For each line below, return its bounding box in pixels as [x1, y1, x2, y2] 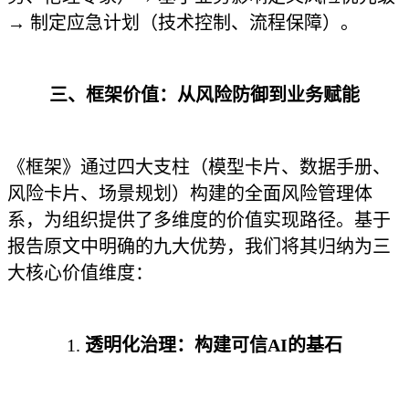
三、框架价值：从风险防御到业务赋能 [49, 85, 360, 105]
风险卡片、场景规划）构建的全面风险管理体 [7, 184, 372, 204]
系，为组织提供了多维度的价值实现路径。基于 [7, 210, 391, 230]
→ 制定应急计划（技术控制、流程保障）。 [7, 13, 359, 33]
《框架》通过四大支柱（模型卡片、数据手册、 [7, 157, 391, 177]
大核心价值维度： [7, 263, 153, 283]
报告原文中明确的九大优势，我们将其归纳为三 [7, 236, 391, 257]
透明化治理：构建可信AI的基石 [85, 335, 342, 355]
